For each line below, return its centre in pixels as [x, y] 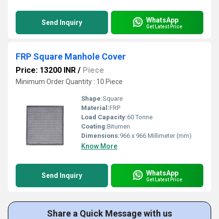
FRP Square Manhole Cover [71, 56]
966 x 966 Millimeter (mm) [156, 136]
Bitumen [119, 126]
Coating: [94, 126]
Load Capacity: [104, 117]
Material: [95, 108]
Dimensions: [100, 136]
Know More [99, 146]
